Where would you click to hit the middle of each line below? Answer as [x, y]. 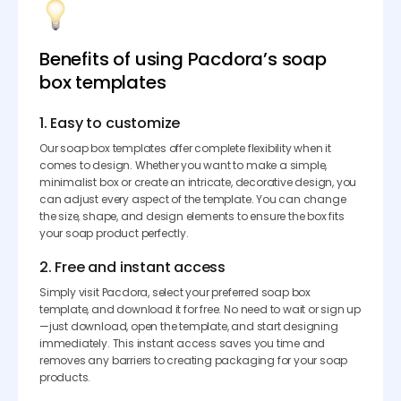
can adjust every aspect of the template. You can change [193, 199]
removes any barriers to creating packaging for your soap [194, 360]
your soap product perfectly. [114, 233]
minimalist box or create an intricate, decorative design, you [198, 182]
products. [65, 377]
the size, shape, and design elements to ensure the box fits [192, 216]
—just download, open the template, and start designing [189, 326]
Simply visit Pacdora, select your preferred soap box [175, 292]
